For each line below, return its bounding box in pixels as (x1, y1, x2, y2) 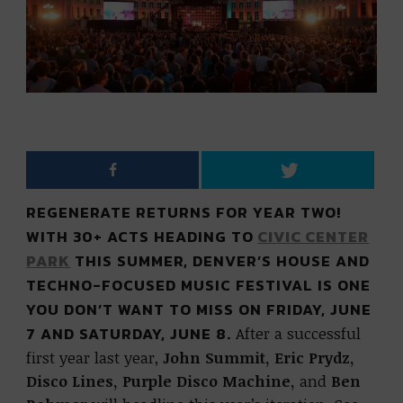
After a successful (231, 323, 362, 344)
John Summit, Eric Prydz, (163, 347, 355, 368)
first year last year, (26, 347, 164, 368)
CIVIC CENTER (257, 226, 370, 248)
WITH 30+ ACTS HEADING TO (26, 226, 255, 248)
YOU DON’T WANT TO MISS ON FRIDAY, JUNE (26, 299, 372, 321)
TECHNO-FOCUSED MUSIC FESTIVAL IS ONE (26, 274, 372, 297)
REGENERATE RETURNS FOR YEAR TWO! (26, 201, 342, 224)
